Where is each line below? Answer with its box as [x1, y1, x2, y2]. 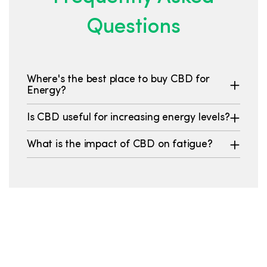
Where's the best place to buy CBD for [27, 74, 210, 85]
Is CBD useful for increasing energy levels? [27, 112, 230, 123]
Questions [86, 17, 181, 38]
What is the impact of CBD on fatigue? [27, 139, 213, 150]
